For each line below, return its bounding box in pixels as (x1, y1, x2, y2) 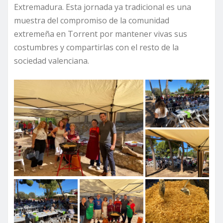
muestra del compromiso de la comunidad (14, 14, 169, 26)
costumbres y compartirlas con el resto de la (14, 41, 179, 53)
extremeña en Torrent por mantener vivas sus (14, 28, 187, 39)
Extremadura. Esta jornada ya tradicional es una (14, 1, 191, 12)
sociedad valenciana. (14, 55, 89, 66)
